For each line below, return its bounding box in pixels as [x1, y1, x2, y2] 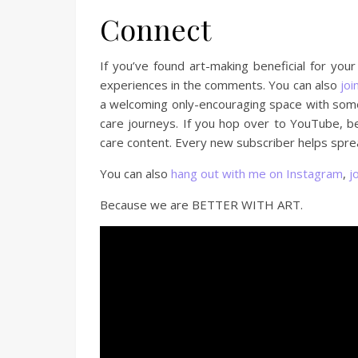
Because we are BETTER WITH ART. [100, 197, 303, 213]
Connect [100, 10, 211, 48]
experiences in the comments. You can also [100, 77, 340, 93]
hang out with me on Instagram [171, 165, 343, 181]
